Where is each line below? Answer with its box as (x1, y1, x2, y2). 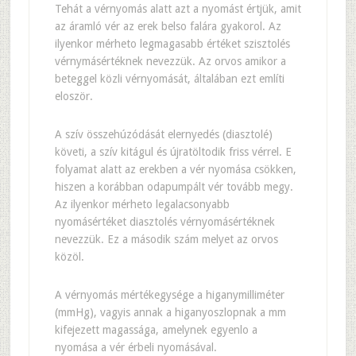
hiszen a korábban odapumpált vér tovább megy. (54, 180, 293, 193)
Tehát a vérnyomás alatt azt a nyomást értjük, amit (54, 2, 301, 15)
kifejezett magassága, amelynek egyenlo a (54, 323, 257, 336)
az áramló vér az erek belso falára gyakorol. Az (54, 20, 281, 33)
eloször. (54, 90, 93, 103)
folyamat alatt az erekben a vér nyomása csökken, (54, 163, 296, 176)
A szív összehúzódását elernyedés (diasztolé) (54, 128, 273, 141)
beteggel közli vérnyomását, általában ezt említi (54, 72, 284, 85)
